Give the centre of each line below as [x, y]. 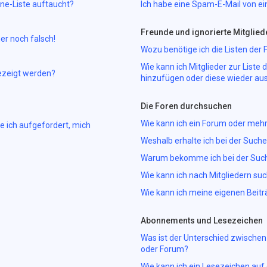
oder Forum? [165, 249]
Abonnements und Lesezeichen [202, 221]
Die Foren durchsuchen [187, 106]
